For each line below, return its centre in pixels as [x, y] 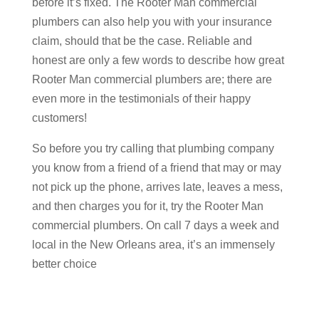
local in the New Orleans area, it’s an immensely [153, 245]
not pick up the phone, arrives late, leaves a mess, [157, 187]
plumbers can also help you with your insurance [152, 22]
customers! [59, 118]
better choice [64, 264]
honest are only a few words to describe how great [158, 60]
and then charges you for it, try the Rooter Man [147, 206]
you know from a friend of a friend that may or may [156, 168]
